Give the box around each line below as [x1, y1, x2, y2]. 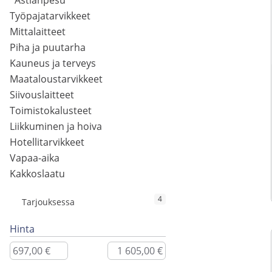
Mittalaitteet [10, 25, 66, 39]
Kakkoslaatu [10, 167, 65, 181]
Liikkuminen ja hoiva [10, 120, 102, 134]
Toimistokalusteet [10, 104, 92, 118]
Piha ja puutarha [10, 41, 86, 55]
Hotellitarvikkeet [10, 135, 84, 149]
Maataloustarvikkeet [10, 72, 103, 86]
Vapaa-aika [10, 151, 59, 165]
